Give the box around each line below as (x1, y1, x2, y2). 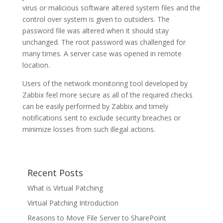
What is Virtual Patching (27, 183, 103, 193)
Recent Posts (27, 167, 83, 179)
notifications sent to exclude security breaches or (22, 113, 181, 122)
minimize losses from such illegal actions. (22, 124, 155, 134)
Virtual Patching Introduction (27, 198, 118, 208)
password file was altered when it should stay (22, 26, 169, 35)
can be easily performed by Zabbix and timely (22, 102, 168, 111)
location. (22, 60, 50, 70)
